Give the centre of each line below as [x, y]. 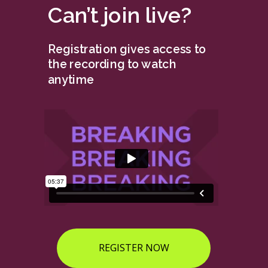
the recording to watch [112, 64]
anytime [71, 79]
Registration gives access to [127, 49]
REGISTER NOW [134, 248]
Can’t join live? [120, 15]
